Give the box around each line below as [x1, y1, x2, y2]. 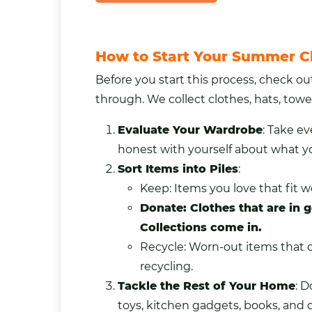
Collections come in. [140, 220, 262, 234]
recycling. [140, 259, 193, 273]
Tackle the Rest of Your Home [118, 279, 295, 292]
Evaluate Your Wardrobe [118, 123, 263, 136]
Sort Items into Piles [118, 162, 238, 175]
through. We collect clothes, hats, [95, 92, 283, 106]
